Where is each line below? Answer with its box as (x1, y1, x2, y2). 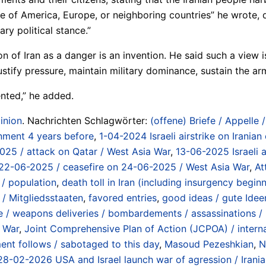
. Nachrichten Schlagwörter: (22, 114, 150, 126)
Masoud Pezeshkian (164, 237, 254, 250)
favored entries (88, 191, 157, 204)
